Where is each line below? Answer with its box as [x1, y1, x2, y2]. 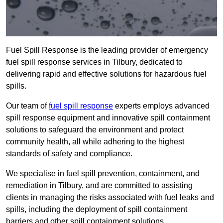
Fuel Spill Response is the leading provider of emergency [6, 46, 208, 55]
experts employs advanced [113, 102, 210, 111]
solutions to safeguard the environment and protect [6, 125, 184, 134]
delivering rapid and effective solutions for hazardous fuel [6, 70, 207, 79]
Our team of [6, 102, 49, 111]
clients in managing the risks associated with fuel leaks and [6, 193, 214, 202]
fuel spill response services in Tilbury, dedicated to [6, 58, 183, 67]
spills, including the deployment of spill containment [6, 205, 187, 214]
